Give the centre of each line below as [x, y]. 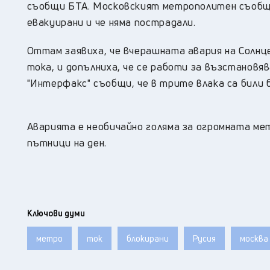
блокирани [147, 239]
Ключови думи [56, 213]
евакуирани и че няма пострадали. [111, 22]
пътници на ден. [67, 143]
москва [254, 239]
